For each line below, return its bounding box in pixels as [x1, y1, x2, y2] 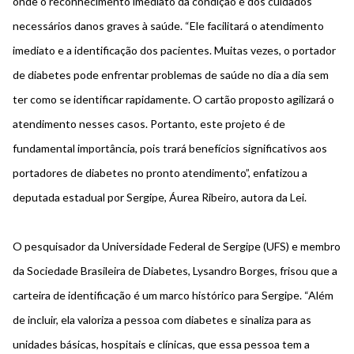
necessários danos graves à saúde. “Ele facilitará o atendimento [13, 19, 324, 33]
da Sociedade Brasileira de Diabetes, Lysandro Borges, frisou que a [13, 264, 337, 278]
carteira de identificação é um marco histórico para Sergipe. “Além [13, 288, 333, 303]
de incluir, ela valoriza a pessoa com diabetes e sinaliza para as [13, 313, 311, 327]
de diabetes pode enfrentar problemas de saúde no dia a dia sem [13, 68, 329, 82]
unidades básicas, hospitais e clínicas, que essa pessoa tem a [13, 337, 310, 352]
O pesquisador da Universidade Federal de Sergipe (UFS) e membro [13, 239, 341, 254]
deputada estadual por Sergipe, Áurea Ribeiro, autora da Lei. [13, 190, 309, 205]
